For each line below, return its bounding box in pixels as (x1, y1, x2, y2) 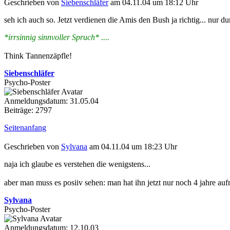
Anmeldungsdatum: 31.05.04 (4, 96, 99, 105)
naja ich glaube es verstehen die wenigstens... (4, 159, 150, 168)
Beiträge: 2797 (4, 105, 52, 114)
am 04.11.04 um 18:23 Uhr (87, 142, 177, 151)
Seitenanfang (4, 123, 46, 132)
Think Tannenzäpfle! (4, 51, 72, 60)
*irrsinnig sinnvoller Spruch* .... (4, 32, 109, 42)
